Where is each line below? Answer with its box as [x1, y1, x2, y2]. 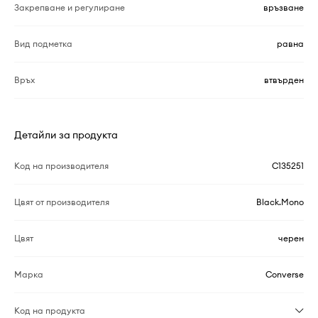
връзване [263, 2, 304, 13]
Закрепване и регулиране [14, 2, 125, 13]
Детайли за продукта [14, 128, 118, 142]
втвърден [264, 75, 304, 86]
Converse [265, 269, 304, 280]
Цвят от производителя [14, 197, 109, 208]
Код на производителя [14, 160, 109, 172]
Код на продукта [14, 305, 85, 317]
